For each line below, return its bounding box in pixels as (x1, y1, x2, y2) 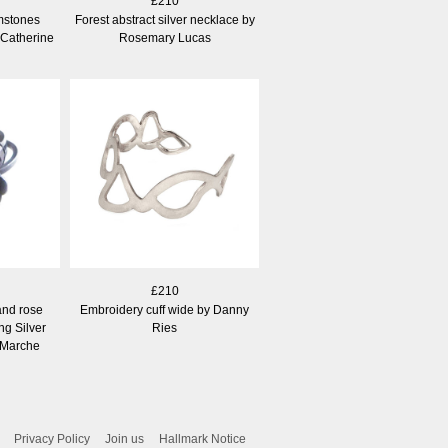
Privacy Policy (14, 432, 90, 446)
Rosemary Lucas (118, 31, 211, 45)
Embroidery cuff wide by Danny (80, 303, 249, 317)
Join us (105, 432, 144, 446)
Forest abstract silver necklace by (74, 13, 255, 27)
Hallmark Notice (159, 432, 246, 446)
